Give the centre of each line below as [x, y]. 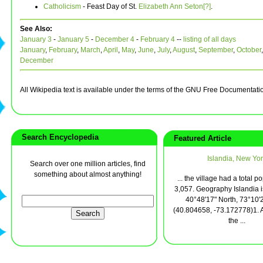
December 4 [115, 40]
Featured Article [200, 139]
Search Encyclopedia [58, 137]
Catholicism [62, 7]
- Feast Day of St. [110, 7]
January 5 [73, 40]
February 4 [158, 40]
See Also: [36, 29]
